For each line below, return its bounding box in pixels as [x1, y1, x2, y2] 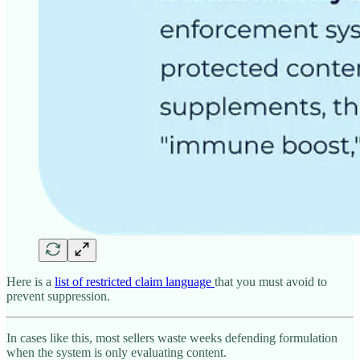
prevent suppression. [6, 289, 110, 304]
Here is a [6, 275, 55, 289]
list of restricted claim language [55, 275, 215, 289]
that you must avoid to [215, 275, 327, 289]
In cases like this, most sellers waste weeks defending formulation [6, 331, 337, 346]
